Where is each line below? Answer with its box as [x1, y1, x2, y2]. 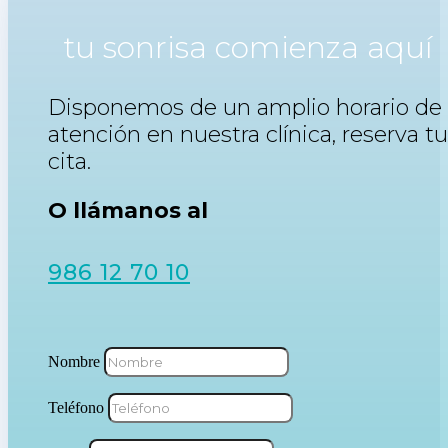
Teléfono [48, 399, 104, 417]
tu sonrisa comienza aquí [64, 29, 434, 67]
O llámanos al [48, 197, 208, 225]
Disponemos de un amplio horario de [48, 94, 442, 122]
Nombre [48, 353, 100, 371]
